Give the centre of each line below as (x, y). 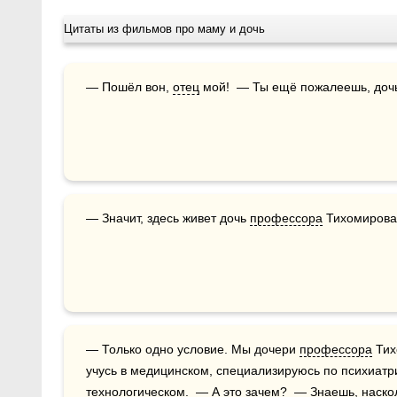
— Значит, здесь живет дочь (174, 218)
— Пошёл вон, (136, 87)
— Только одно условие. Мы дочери (199, 349)
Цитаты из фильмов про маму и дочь (164, 29)
